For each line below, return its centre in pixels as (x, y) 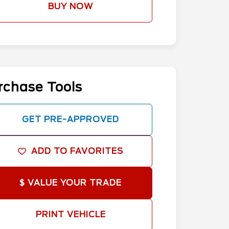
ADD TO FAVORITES (77, 151)
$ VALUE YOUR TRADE (71, 183)
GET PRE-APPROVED (71, 119)
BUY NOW (71, 6)
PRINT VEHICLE (71, 214)
